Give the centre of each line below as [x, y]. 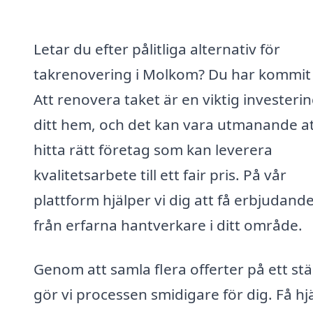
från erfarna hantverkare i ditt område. [168, 225]
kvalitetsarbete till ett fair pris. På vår [160, 174]
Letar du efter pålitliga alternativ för [157, 49]
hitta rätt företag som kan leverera [153, 149]
